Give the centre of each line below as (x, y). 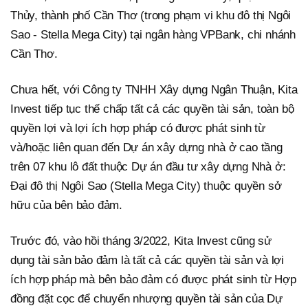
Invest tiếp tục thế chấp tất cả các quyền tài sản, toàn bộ (152, 109)
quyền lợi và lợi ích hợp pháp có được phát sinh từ (138, 129)
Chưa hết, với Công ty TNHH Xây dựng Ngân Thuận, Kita (154, 90)
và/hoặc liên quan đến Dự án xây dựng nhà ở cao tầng (146, 148)
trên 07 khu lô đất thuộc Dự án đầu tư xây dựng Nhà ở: (148, 167)
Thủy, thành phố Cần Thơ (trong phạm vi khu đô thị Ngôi (151, 16)
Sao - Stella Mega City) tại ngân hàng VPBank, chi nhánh (153, 35)
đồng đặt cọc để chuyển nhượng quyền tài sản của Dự (146, 299)
